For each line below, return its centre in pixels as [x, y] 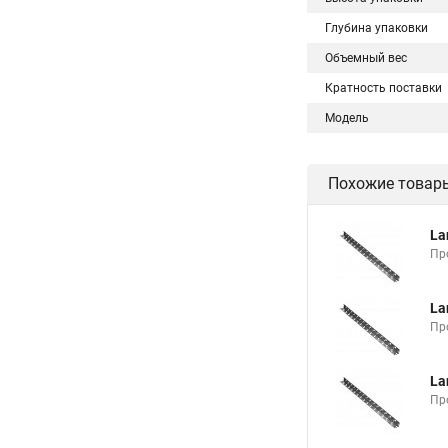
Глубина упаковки [376, 28]
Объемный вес [366, 58]
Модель [347, 118]
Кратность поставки [383, 88]
